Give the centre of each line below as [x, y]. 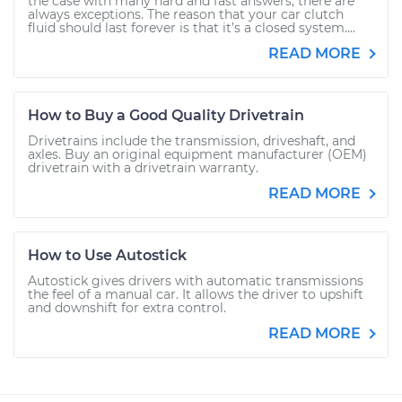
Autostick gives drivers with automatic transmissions [196, 281]
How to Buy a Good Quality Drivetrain [166, 115]
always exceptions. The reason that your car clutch [186, 14]
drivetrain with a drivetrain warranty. [143, 168]
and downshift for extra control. [127, 308]
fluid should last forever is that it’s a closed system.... [192, 28]
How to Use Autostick [107, 255]
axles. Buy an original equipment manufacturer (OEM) [197, 154]
